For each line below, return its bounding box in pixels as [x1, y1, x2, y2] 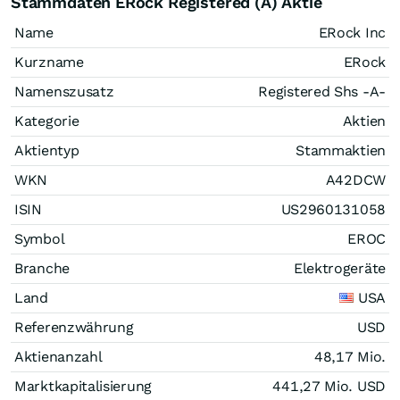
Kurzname [14, 53, 84, 71]
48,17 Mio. [314, 347, 386, 365]
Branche [14, 259, 70, 277]
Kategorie [14, 112, 79, 129]
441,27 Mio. [272, 377, 357, 395]
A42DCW [325, 171, 386, 188]
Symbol [14, 229, 65, 247]
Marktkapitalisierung [14, 377, 152, 395]
